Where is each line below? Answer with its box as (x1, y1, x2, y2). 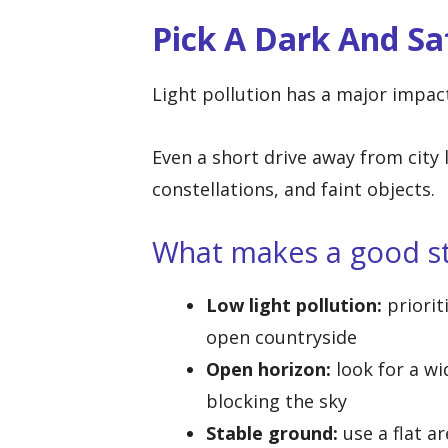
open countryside (206, 325, 357, 350)
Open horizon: (206, 357, 331, 382)
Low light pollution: (206, 293, 382, 318)
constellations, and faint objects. (152, 176, 435, 201)
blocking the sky (206, 389, 347, 414)
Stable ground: (206, 421, 338, 446)
